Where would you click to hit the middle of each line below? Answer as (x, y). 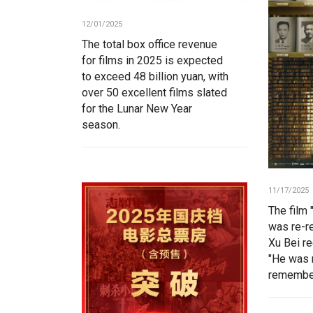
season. (101, 125)
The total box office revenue (150, 45)
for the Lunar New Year (137, 109)
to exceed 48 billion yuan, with (155, 77)
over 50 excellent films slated (154, 93)
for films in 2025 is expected (152, 61)
